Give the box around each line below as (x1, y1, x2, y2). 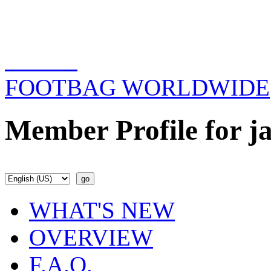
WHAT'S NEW (29, 197, 175, 223)
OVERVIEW (29, 224, 153, 250)
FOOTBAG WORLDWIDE (5, 74, 270, 100)
